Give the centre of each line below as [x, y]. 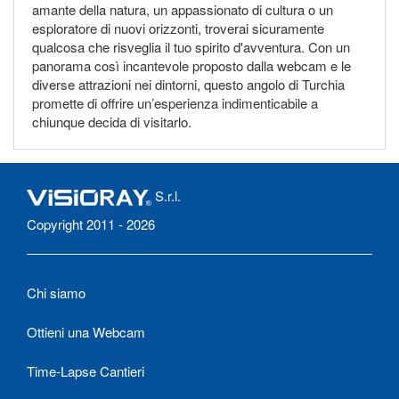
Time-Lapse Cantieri [85, 370]
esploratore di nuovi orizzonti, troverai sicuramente [178, 28]
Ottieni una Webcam [86, 331]
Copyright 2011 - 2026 [91, 224]
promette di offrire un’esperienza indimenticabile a [175, 102]
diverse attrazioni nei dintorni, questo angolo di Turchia [188, 84]
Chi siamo [56, 292]
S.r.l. [166, 195]
